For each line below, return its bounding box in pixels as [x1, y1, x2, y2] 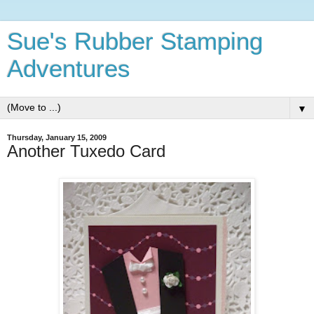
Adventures [7, 55, 130, 82]
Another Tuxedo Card [7, 142, 165, 161]
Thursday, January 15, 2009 [7, 133, 107, 142]
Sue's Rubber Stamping [7, 28, 263, 55]
